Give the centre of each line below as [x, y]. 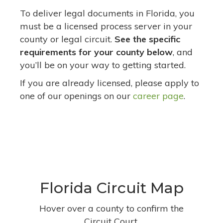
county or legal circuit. [67, 39]
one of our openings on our [76, 96]
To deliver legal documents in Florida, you [107, 13]
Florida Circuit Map [111, 188]
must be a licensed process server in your [106, 26]
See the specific [147, 39]
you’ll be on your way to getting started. [103, 65]
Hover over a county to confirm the [111, 208]
